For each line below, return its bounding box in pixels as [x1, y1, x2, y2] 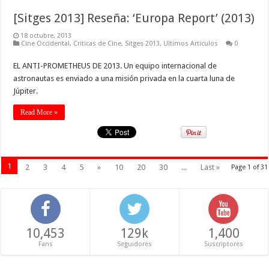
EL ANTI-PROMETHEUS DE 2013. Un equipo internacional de [13, 61, 217, 71]
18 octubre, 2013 [20, 32, 72, 40]
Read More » [20, 108, 58, 117]
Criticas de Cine [73, 40, 122, 48]
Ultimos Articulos [163, 40, 219, 48]
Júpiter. [13, 86, 38, 96]
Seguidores [116, 240, 152, 249]
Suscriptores [204, 240, 243, 249]
